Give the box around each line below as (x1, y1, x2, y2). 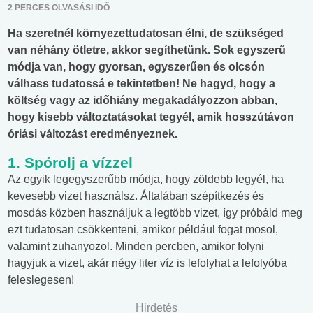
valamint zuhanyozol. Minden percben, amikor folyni (8, 240, 264, 253)
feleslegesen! (8, 274, 74, 286)
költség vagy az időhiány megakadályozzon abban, (8, 94, 277, 107)
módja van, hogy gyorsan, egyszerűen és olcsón (8, 61, 265, 73)
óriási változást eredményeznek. (8, 128, 177, 140)
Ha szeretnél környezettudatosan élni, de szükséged (8, 27, 284, 40)
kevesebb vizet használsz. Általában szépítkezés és (8, 190, 264, 203)
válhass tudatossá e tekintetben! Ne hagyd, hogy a (8, 78, 275, 90)
